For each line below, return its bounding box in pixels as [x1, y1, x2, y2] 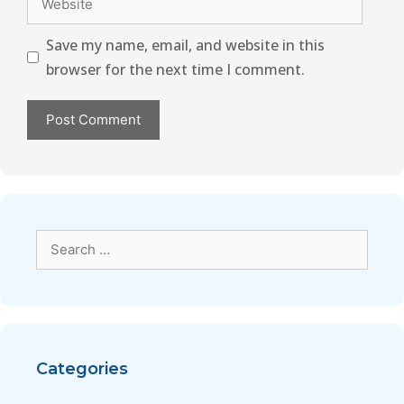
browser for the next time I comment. [45, 59, 305, 79]
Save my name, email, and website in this [45, 34, 325, 55]
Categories [36, 358, 128, 379]
